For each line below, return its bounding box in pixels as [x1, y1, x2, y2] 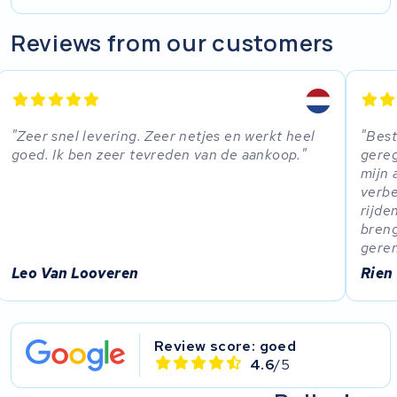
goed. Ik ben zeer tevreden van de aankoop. [12, 145, 301, 164]
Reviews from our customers [11, 27, 334, 58]
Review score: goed [154, 336, 297, 355]
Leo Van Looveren [12, 263, 139, 283]
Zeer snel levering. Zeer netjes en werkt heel [17, 127, 315, 145]
